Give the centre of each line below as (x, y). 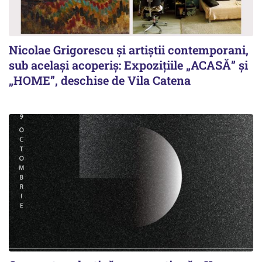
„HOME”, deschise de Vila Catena (100, 80)
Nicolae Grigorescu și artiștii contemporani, (129, 49)
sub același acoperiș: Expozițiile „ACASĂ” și (128, 65)
